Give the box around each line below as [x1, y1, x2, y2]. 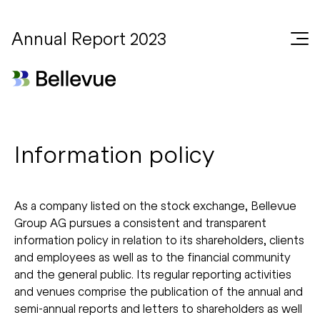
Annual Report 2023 [11, 28, 166, 49]
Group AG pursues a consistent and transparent [14, 216, 266, 229]
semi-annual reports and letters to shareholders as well [14, 301, 302, 315]
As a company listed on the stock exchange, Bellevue [14, 199, 296, 212]
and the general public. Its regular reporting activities [14, 267, 291, 281]
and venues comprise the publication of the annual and [14, 284, 303, 298]
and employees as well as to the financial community [14, 250, 291, 264]
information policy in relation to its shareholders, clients [14, 233, 304, 246]
